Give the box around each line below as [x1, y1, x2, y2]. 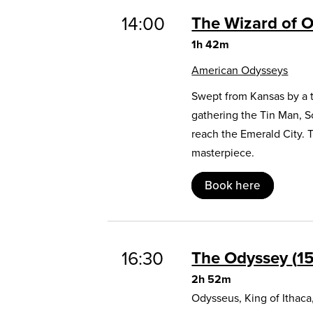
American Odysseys [191, 61, 289, 78]
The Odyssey [191, 245, 293, 270]
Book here [205, 176, 261, 194]
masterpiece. [191, 144, 255, 161]
